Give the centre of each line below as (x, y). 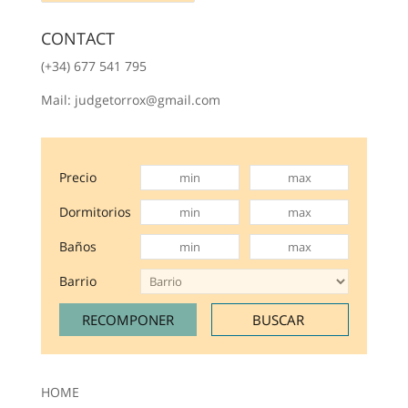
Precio (77, 177)
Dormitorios (95, 211)
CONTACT (77, 38)
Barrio (77, 280)
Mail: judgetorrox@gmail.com (130, 99)
